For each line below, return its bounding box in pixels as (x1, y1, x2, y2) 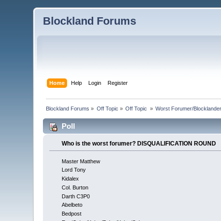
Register (107, 79, 128, 86)
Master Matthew (61, 158, 100, 164)
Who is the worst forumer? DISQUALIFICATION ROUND (61, 140, 216, 147)
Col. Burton (61, 184, 88, 190)
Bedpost (61, 210, 81, 217)
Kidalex (61, 176, 79, 182)
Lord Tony (61, 167, 86, 173)
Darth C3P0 (61, 193, 90, 199)
